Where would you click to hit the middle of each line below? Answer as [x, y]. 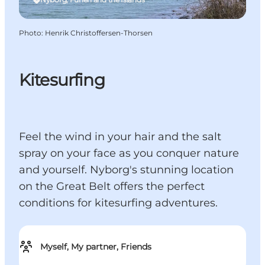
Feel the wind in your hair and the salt [120, 137]
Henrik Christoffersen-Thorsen [99, 33]
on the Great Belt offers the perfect [112, 187]
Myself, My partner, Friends [96, 247]
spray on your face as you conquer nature [129, 153]
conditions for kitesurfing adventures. [118, 203]
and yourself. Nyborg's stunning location [126, 170]
